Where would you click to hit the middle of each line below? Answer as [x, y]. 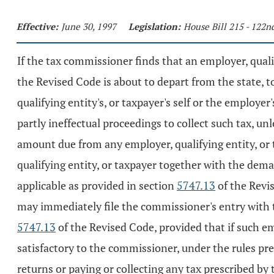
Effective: [37, 26]
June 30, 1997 [89, 26]
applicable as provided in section [97, 185]
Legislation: [154, 26]
